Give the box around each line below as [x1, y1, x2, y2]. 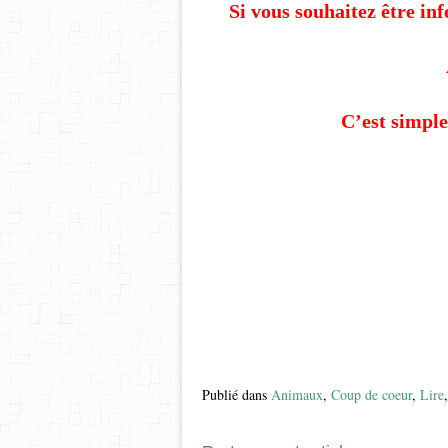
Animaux [271, 384, 323, 404]
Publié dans [202, 384, 267, 404]
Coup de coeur [331, 384, 412, 404]
